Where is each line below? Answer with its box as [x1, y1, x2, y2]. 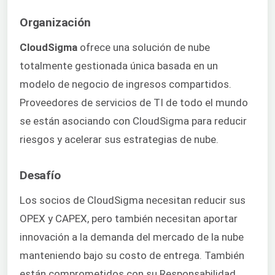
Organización [20, 15, 91, 30]
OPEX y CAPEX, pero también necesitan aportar [20, 212, 238, 225]
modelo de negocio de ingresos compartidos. [20, 78, 231, 91]
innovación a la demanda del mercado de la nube [20, 231, 244, 244]
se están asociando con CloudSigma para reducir [20, 115, 247, 128]
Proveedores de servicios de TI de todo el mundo [20, 96, 248, 109]
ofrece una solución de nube [77, 41, 210, 54]
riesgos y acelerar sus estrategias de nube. [20, 133, 219, 146]
